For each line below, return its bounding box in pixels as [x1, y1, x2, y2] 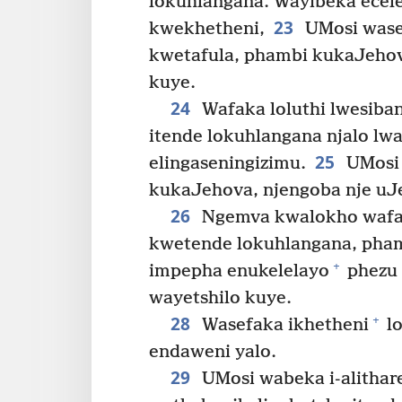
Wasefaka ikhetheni [197, 314, 369, 336]
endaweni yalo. [149, 341, 276, 363]
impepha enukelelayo [149, 260, 329, 282]
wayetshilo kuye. [149, 287, 292, 309]
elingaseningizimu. [149, 153, 306, 174]
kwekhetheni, [149, 18, 265, 39]
